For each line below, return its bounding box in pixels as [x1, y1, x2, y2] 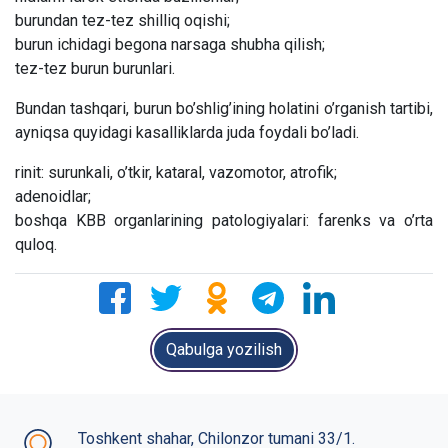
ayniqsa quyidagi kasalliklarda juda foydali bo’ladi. [15, 123, 359, 143]
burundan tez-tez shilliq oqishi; [15, 11, 230, 31]
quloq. [15, 235, 57, 255]
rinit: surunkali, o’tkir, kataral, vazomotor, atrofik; [15, 163, 337, 183]
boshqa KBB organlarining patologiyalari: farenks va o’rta [15, 211, 433, 231]
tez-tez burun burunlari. [15, 59, 175, 79]
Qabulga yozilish [166, 340, 282, 360]
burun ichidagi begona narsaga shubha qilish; [15, 35, 325, 55]
